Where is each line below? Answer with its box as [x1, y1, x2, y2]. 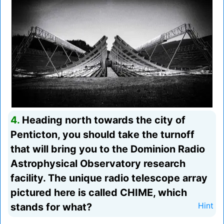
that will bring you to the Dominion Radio [10, 143, 205, 155]
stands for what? [10, 201, 92, 213]
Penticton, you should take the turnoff [10, 128, 194, 141]
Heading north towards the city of [19, 114, 185, 126]
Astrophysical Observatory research [10, 157, 185, 170]
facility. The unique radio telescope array [10, 172, 207, 184]
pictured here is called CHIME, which [10, 186, 187, 199]
